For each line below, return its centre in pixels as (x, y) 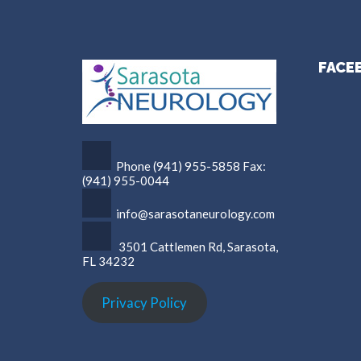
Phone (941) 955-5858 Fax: (191, 166)
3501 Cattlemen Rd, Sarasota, (198, 246)
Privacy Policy (145, 303)
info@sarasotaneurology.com (195, 213)
